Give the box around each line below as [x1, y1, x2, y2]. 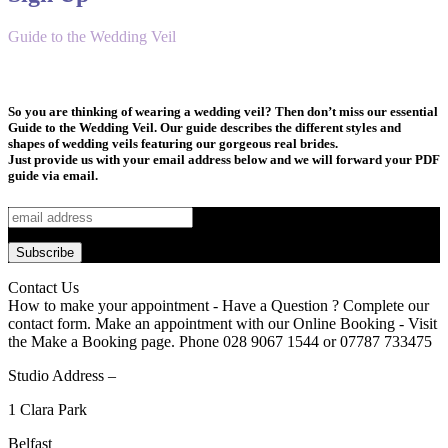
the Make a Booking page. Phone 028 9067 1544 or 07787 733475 [8, 332, 432, 350]
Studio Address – [8, 366, 116, 384]
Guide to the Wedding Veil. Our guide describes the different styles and [8, 120, 401, 136]
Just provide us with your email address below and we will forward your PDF [8, 152, 440, 168]
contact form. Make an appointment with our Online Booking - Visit [8, 314, 437, 332]
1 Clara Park [8, 400, 87, 418]
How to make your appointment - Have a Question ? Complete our [8, 296, 429, 314]
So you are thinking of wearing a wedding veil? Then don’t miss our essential [8, 104, 438, 120]
